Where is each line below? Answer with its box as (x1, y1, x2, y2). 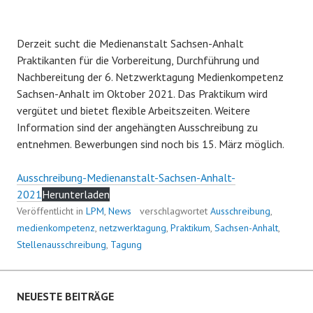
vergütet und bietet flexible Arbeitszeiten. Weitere (17, 103, 250, 117)
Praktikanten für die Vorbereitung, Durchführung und (17, 52, 259, 67)
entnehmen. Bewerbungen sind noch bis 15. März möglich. (17, 136, 284, 151)
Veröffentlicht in (17, 204, 86, 217)
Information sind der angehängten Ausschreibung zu (17, 119, 258, 134)
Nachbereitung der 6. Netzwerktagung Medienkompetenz (17, 69, 284, 84)
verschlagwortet (140, 204, 210, 217)
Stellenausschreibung (17, 238, 106, 251)
